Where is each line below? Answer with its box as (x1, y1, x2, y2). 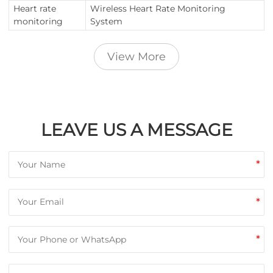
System (90, 16, 122, 27)
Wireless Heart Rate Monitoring (90, 3, 225, 14)
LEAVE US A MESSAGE (40, 119, 233, 140)
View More (107, 50, 166, 63)
